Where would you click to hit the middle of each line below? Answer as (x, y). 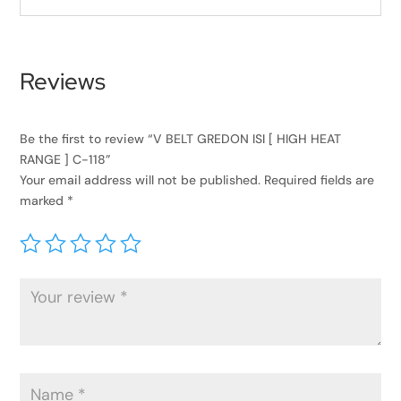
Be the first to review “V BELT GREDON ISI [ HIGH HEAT (181, 139)
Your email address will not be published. (141, 180)
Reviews (63, 82)
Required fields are (320, 180)
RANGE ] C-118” (66, 160)
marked (44, 201)
